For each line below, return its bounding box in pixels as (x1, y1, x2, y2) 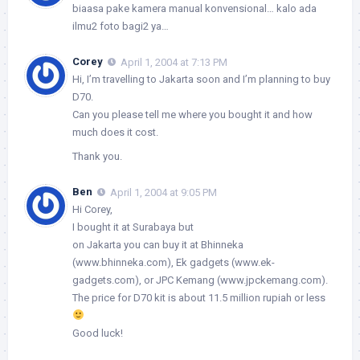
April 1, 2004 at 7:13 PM (121, 55, 227, 68)
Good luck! (72, 326, 123, 339)
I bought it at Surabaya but (72, 220, 194, 233)
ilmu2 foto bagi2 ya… (72, 20, 169, 33)
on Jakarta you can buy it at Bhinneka (72, 238, 243, 251)
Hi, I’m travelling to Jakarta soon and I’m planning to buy (72, 72, 330, 85)
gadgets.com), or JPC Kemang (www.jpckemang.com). (72, 273, 328, 286)
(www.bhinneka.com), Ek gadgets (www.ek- (72, 256, 275, 268)
